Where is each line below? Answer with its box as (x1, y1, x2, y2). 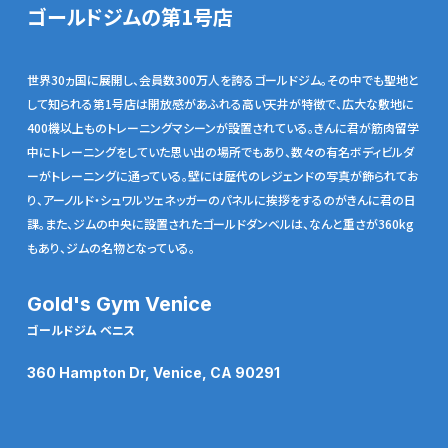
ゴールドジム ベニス (26, 321, 135, 339)
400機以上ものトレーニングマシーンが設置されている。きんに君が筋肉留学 (26, 119, 419, 137)
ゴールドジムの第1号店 (26, 2, 233, 32)
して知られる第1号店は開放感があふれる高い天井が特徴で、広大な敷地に (26, 95, 414, 113)
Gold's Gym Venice (26, 292, 212, 317)
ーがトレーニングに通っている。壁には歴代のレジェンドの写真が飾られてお (26, 167, 419, 185)
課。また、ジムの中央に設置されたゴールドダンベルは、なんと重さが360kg (26, 215, 414, 233)
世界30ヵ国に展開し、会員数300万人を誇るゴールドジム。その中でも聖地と (26, 71, 419, 89)
